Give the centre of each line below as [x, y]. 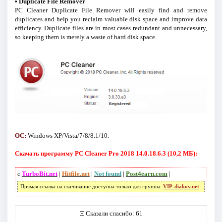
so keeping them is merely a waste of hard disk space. [85, 37]
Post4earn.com [146, 173]
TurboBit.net [39, 173]
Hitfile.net [76, 173]
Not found [108, 173]
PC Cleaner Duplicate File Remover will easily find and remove [111, 10]
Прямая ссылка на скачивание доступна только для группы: [91, 186]
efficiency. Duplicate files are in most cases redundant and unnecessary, [111, 28]
